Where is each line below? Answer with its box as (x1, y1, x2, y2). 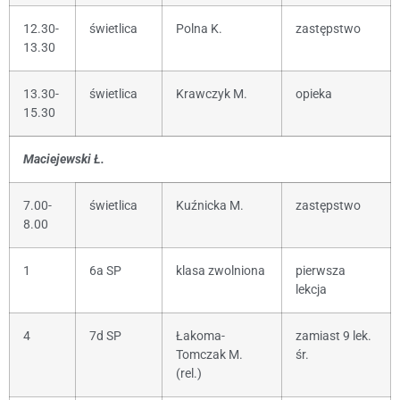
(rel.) (176, 365, 202, 381)
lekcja (296, 281, 327, 297)
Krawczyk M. (176, 86, 247, 102)
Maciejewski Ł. (23, 151, 104, 167)
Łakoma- (176, 328, 225, 344)
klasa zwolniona (176, 262, 265, 279)
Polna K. (176, 21, 222, 37)
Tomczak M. (176, 346, 243, 362)
